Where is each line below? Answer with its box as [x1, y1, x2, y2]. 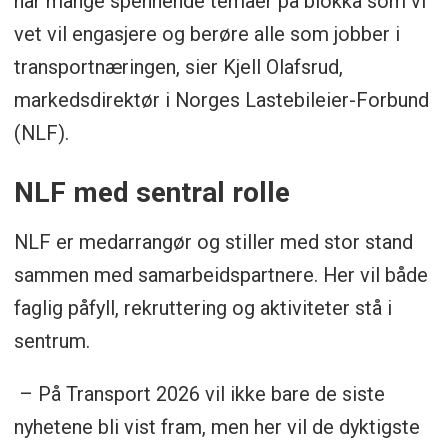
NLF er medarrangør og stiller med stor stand [13, 230, 413, 255]
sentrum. [13, 329, 90, 354]
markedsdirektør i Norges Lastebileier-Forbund [13, 88, 429, 113]
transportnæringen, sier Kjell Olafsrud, [13, 55, 343, 80]
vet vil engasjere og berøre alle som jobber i [13, 22, 400, 47]
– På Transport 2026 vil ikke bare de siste [13, 382, 385, 407]
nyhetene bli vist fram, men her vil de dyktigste [13, 415, 420, 440]
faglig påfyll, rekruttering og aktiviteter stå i [13, 296, 392, 321]
